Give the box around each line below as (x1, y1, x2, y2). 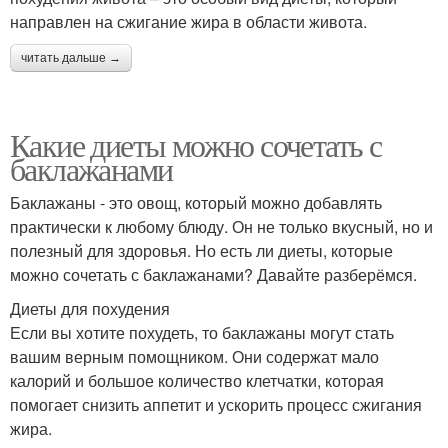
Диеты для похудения (10, 297, 170, 321)
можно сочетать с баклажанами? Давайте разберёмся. (10, 263, 417, 287)
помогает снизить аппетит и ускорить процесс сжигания (10, 393, 422, 417)
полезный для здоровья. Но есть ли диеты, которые (10, 239, 393, 263)
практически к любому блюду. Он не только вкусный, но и (10, 215, 433, 239)
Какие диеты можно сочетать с (10, 123, 382, 167)
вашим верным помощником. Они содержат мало (10, 345, 379, 369)
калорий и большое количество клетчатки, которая (10, 369, 384, 393)
